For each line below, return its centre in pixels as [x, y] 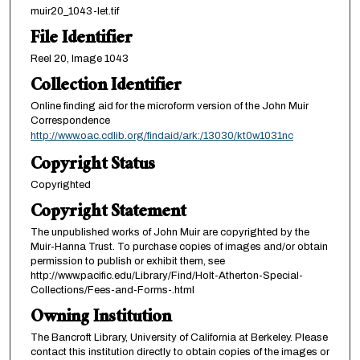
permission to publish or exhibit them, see [127, 261]
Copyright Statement [108, 213]
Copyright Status [92, 166]
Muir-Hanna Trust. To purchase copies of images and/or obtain [179, 246]
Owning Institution [100, 318]
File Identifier [81, 39]
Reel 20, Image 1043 [79, 58]
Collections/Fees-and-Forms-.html [112, 290]
